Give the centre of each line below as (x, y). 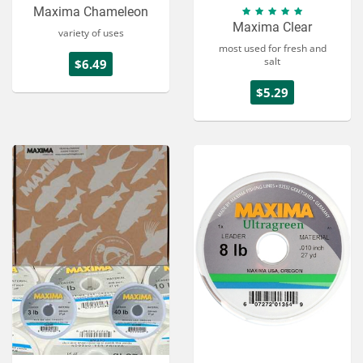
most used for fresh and (272, 49)
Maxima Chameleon (91, 12)
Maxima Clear (272, 28)
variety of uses (91, 33)
